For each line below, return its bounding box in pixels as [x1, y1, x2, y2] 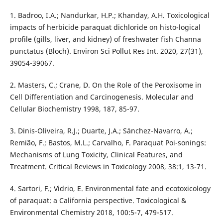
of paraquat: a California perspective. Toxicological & [9, 196, 186, 206]
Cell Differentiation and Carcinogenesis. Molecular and [9, 92, 194, 102]
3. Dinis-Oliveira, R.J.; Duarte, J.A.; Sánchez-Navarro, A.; [9, 126, 193, 136]
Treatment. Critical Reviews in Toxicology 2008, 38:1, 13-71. [9, 162, 207, 172]
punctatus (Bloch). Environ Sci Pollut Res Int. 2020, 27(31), [9, 46, 203, 56]
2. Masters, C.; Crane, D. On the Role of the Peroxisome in [9, 80, 202, 90]
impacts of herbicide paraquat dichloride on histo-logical [9, 22, 201, 32]
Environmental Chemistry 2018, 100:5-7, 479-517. [9, 208, 173, 218]
